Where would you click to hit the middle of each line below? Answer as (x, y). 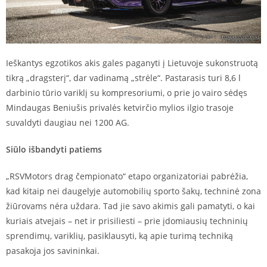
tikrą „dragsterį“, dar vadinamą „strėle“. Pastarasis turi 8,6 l (123, 78)
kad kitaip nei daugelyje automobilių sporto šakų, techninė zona (133, 191)
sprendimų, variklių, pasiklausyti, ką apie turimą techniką (119, 236)
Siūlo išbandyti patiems (54, 150)
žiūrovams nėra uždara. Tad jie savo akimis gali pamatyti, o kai (131, 206)
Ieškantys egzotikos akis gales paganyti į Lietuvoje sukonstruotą (132, 63)
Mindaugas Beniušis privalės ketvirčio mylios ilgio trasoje (120, 108)
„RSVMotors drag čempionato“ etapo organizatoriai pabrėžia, (127, 176)
